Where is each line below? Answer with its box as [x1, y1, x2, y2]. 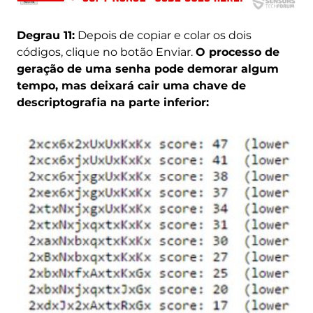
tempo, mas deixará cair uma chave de [16, 79, 246, 93]
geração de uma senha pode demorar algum [16, 62, 279, 76]
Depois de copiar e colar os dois [74, 29, 252, 43]
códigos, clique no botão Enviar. [16, 45, 196, 59]
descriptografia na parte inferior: [16, 96, 209, 110]
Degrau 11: [16, 29, 75, 43]
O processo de [195, 45, 279, 59]
